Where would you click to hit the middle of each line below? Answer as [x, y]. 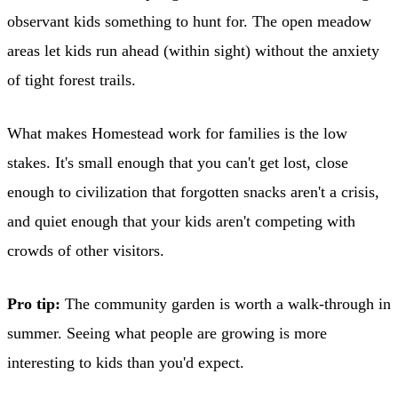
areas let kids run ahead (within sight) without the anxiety [193, 50]
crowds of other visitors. [86, 250]
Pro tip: [34, 303]
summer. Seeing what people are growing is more [167, 333]
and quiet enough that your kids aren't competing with [181, 221]
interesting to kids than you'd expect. [126, 362]
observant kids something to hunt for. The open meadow [189, 21]
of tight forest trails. [72, 80]
